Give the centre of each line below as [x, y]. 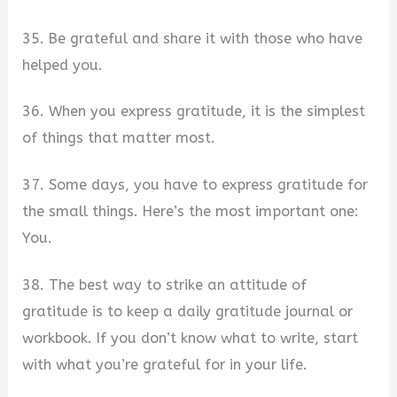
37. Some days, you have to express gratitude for [195, 185]
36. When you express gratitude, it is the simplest [194, 112]
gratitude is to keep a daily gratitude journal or [188, 311]
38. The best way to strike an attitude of [165, 284]
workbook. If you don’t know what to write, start [191, 338]
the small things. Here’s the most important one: [191, 212]
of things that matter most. [119, 138]
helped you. [63, 65]
